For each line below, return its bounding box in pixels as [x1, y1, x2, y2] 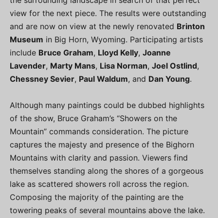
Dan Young [148, 74, 190, 84]
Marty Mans [50, 61, 95, 71]
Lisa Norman [100, 61, 147, 71]
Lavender [10, 61, 46, 71]
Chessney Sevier [10, 74, 74, 84]
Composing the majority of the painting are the [10, 192, 183, 202]
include [10, 48, 38, 57]
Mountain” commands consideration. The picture [10, 127, 188, 136]
